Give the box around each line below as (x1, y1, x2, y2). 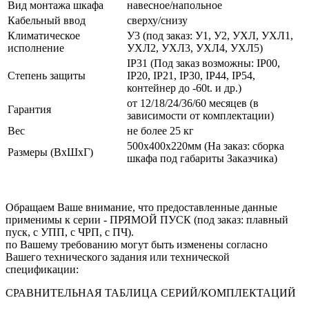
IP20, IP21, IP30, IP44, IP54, (127, 69, 255, 81)
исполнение (8, 41, 64, 54)
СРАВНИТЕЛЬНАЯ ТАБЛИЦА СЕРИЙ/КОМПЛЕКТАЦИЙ (6, 286, 296, 299)
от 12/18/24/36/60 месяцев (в (127, 97, 259, 109)
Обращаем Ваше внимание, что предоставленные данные (6, 201, 277, 213)
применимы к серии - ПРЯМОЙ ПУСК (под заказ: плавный (6, 213, 288, 226)
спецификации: (6, 263, 79, 275)
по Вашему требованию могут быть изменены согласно (6, 238, 268, 250)
